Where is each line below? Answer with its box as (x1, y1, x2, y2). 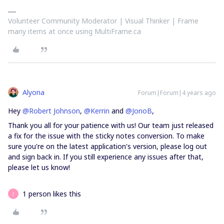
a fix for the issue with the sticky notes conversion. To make (8, 131, 204, 140)
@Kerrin (84, 106, 109, 115)
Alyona (22, 87, 44, 97)
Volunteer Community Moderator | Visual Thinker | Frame (8, 16, 198, 25)
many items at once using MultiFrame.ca (8, 26, 141, 36)
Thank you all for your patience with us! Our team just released (8, 120, 213, 130)
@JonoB (125, 106, 152, 115)
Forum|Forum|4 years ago (138, 88, 216, 97)
